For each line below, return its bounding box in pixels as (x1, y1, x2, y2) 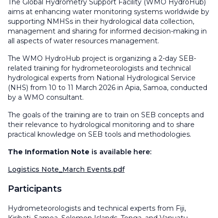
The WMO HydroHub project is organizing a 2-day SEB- (8, 54, 196, 63)
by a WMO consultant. (8, 93, 86, 102)
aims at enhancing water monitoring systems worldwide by (8, 7, 209, 16)
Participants (8, 183, 62, 194)
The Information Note (8, 147, 91, 156)
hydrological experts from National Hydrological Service (8, 73, 196, 82)
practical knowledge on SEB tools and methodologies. (8, 130, 191, 139)
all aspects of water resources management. (8, 36, 159, 45)
